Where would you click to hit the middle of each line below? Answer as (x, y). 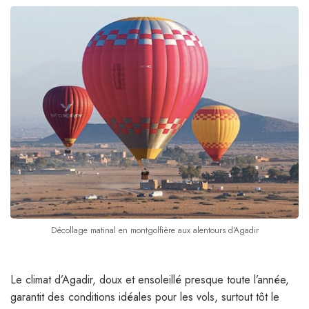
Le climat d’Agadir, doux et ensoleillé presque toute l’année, (150, 280)
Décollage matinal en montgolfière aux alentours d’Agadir (154, 231)
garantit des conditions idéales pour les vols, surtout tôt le (145, 297)
